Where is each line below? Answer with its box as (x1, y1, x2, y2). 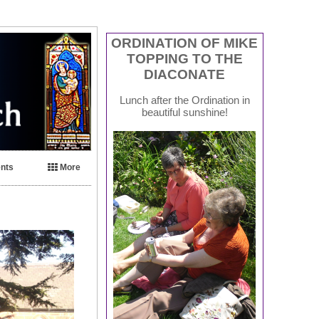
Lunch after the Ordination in (119, 95, 250, 106)
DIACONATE (144, 67, 225, 82)
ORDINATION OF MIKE (111, 36, 258, 51)
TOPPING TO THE (126, 51, 243, 66)
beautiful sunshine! (141, 107, 228, 118)
